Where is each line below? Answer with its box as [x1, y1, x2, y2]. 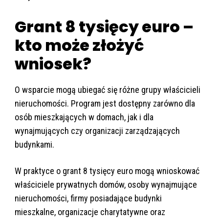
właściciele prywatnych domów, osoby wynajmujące [15, 179, 197, 190]
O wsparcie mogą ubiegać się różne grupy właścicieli [15, 85, 200, 95]
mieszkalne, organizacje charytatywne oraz [15, 207, 165, 218]
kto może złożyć [15, 34, 144, 57]
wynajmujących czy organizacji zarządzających [15, 126, 180, 136]
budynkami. [15, 139, 54, 150]
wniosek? [15, 53, 91, 75]
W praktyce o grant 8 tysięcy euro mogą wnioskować [15, 166, 199, 176]
